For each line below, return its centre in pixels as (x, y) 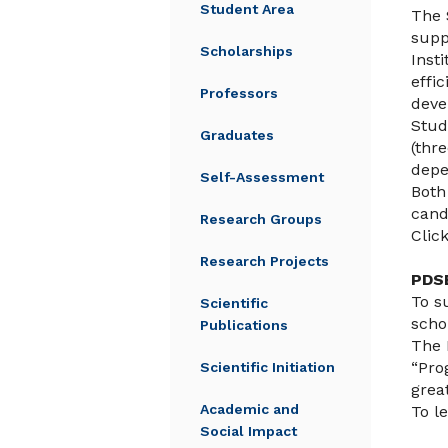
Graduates (237, 135)
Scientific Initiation (267, 367)
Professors (239, 93)
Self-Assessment (262, 177)
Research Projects (264, 261)
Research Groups (261, 219)
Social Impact (248, 431)
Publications (244, 325)
